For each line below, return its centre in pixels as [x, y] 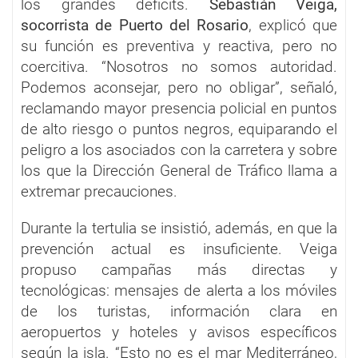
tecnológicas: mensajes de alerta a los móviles [179, 290]
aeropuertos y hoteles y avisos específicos [179, 332]
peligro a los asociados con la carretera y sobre [179, 149]
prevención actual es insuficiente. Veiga [179, 249]
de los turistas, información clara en [179, 311]
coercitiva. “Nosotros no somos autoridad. [179, 66]
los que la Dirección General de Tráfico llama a [179, 170]
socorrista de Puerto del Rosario [135, 25]
